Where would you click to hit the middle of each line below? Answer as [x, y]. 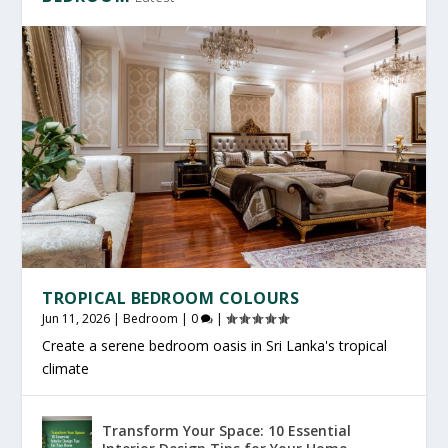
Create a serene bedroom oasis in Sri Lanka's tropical [215, 345]
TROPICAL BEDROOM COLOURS [171, 297]
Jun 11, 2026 [76, 318]
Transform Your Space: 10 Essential [227, 430]
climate [66, 368]
